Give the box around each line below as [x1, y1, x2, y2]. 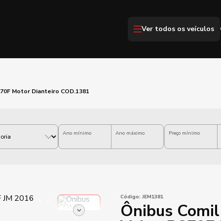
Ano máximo [115, 130, 145, 137]
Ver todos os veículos [142, 24, 214, 34]
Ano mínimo [63, 130, 91, 137]
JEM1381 [141, 193, 163, 200]
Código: [120, 193, 141, 200]
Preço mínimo [169, 130, 200, 137]
